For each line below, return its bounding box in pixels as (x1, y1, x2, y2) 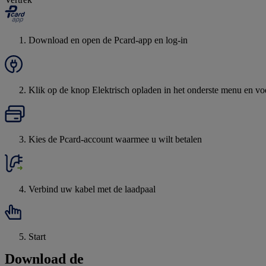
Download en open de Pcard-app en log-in (28, 35, 188, 46)
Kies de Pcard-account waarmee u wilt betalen (28, 134, 202, 145)
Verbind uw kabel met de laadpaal (28, 184, 156, 195)
